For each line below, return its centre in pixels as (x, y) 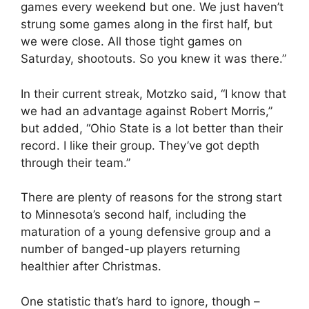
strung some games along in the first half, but (147, 24)
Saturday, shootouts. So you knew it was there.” (153, 59)
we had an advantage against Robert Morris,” (147, 111)
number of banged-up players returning (130, 249)
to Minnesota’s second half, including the (133, 215)
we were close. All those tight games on (131, 41)
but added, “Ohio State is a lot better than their (152, 128)
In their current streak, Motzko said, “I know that (153, 93)
